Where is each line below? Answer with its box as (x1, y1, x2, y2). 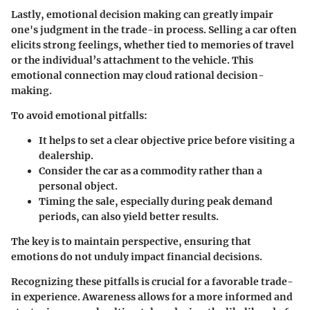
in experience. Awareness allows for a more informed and (11, 290, 293, 303)
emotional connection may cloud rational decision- (11, 69, 264, 82)
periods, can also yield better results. (39, 210, 219, 223)
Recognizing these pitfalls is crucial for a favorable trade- (11, 275, 293, 288)
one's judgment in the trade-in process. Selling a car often (11, 23, 297, 36)
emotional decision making (46, 8, 181, 21)
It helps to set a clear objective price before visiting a (39, 134, 295, 147)
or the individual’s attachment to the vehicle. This (11, 53, 253, 66)
